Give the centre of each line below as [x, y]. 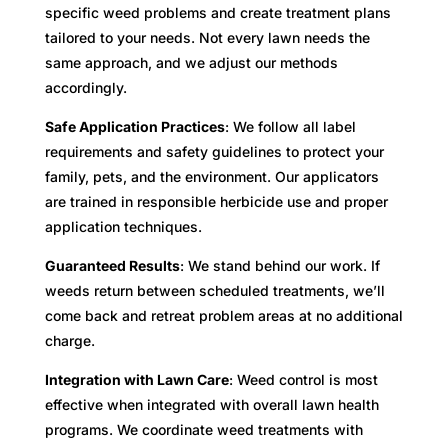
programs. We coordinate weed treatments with [203, 429]
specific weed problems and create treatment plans [217, 12]
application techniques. [123, 226]
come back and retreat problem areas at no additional [223, 315]
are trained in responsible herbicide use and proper [216, 201]
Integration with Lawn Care [136, 379]
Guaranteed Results [112, 265]
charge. [69, 340]
